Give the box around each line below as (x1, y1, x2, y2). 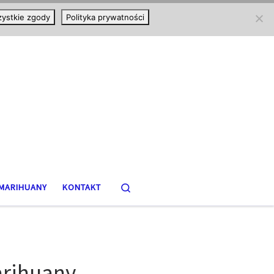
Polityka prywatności (65, 12, 144, 22)
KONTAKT (62, 182, 101, 193)
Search (131, 180, 158, 193)
